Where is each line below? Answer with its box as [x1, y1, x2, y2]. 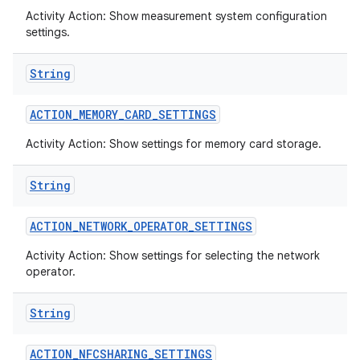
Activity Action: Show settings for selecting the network [26, 248, 320, 263]
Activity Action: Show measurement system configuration [26, 9, 327, 23]
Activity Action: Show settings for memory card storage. [26, 137, 321, 151]
